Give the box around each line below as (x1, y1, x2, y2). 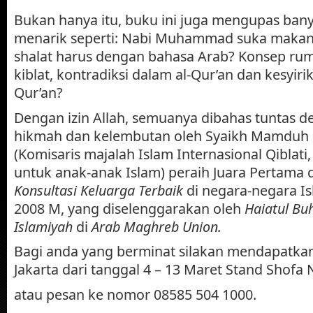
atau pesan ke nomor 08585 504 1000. (14, 285, 256, 304)
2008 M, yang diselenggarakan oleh (14, 198, 241, 218)
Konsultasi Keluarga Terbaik (14, 180, 183, 200)
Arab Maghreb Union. (92, 217, 221, 236)
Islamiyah (14, 217, 73, 236)
